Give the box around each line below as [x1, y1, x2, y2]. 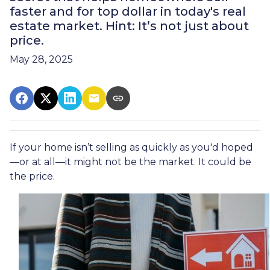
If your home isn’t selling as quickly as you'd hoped [10, 142, 253, 154]
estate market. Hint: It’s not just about [10, 19, 249, 34]
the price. [10, 171, 55, 183]
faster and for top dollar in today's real [10, 4, 246, 19]
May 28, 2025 [10, 54, 73, 66]
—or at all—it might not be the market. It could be [10, 156, 251, 168]
